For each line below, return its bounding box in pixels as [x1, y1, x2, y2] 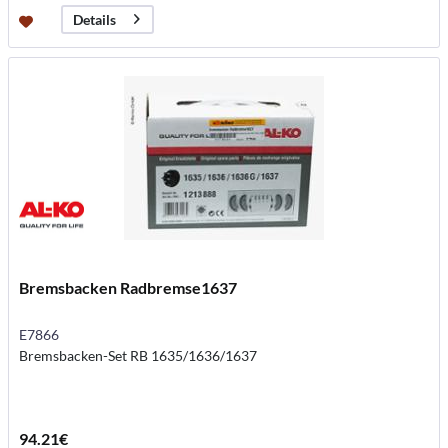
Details [73, 11, 117, 29]
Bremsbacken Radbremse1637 [19, 277, 238, 297]
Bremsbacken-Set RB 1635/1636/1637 [19, 346, 258, 364]
